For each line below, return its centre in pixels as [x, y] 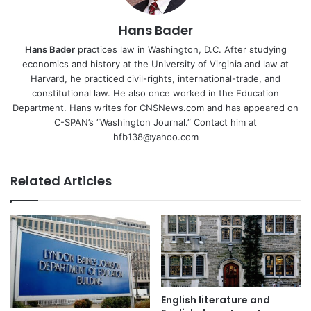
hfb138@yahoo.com [155, 137]
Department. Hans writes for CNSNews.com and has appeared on [155, 108]
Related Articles [61, 181]
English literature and [216, 300]
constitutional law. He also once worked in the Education [155, 93]
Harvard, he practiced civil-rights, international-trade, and [155, 79]
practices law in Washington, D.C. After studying [180, 50]
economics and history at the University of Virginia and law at [155, 64]
